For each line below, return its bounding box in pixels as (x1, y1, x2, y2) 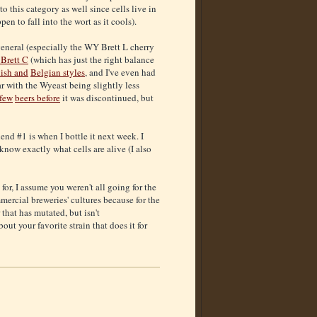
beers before (15, 91, 60, 105)
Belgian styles (30, 66, 85, 79)
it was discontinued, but (60, 91, 154, 105)
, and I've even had (85, 66, 156, 79)
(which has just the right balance (28, 53, 154, 67)
